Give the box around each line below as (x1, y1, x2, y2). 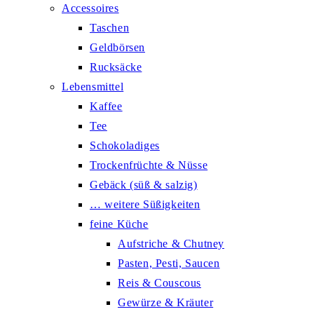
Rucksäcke (90, 61, 142, 73)
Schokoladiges (90, 139, 160, 151)
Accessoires (62, 2, 119, 14)
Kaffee (90, 100, 123, 112)
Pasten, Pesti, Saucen (118, 257, 220, 269)
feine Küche (90, 218, 149, 230)
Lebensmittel (62, 81, 124, 93)
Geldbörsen (90, 41, 145, 53)
